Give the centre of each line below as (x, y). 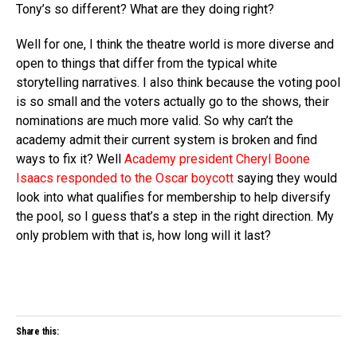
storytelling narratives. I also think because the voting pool (178, 82)
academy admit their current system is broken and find (167, 139)
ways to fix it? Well (70, 159)
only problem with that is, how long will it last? (143, 235)
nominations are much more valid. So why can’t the (155, 120)
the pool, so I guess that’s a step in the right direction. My (175, 216)
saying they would (285, 178)
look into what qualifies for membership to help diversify (173, 197)
